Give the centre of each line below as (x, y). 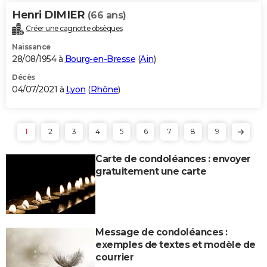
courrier (114, 257)
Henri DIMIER (50, 15)
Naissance (31, 46)
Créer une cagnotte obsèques (74, 28)
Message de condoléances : (162, 232)
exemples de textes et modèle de (176, 244)
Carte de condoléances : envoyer (173, 159)
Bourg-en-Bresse (100, 59)
